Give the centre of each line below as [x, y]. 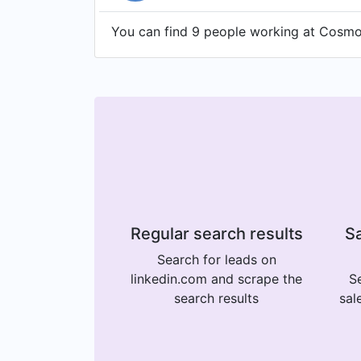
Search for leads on [216, 259]
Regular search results [216, 233]
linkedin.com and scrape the [216, 278]
